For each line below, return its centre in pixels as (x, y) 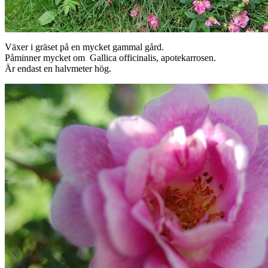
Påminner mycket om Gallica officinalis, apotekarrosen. (110, 58)
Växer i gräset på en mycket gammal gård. (84, 47)
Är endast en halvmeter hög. (58, 68)
